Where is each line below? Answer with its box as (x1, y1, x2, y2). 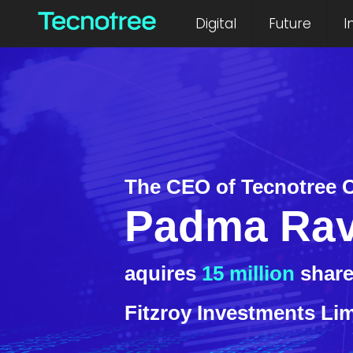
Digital (195, 14, 237, 33)
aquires (124, 262, 202, 285)
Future (269, 14, 312, 33)
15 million (201, 262, 295, 285)
